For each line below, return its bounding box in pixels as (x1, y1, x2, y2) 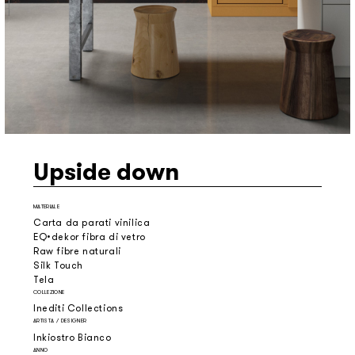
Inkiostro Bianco (33, 330, 112, 344)
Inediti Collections (33, 302, 124, 315)
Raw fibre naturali (33, 245, 121, 258)
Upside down (33, 156, 179, 188)
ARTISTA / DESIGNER (33, 317, 87, 325)
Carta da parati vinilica (33, 216, 151, 230)
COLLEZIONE (33, 288, 65, 296)
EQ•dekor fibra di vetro (33, 231, 146, 244)
